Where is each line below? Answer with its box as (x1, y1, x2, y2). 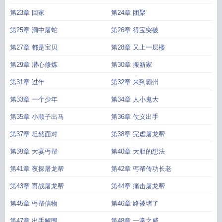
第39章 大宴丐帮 (10, 148, 57, 155)
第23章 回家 (10, 9, 45, 16)
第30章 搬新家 (111, 61, 152, 68)
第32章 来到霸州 (111, 78, 159, 86)
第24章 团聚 (111, 9, 146, 16)
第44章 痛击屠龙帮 (111, 182, 165, 190)
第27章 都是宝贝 (10, 44, 57, 51)
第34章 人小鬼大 (111, 96, 159, 103)
